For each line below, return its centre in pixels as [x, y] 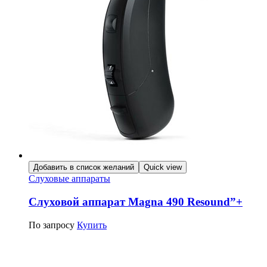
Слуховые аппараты [69, 179]
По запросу [52, 225]
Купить [92, 225]
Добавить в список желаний [84, 167]
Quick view [163, 167]
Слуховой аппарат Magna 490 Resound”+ [136, 202]
